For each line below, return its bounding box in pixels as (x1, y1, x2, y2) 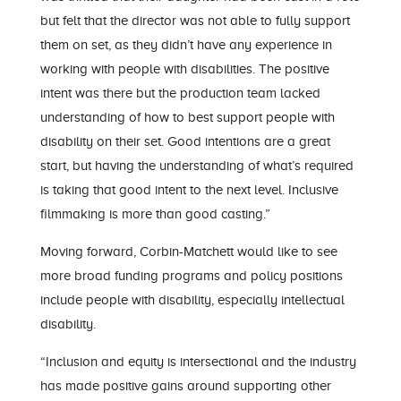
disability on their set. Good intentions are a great (39, 134, 330, 149)
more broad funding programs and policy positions (39, 269, 343, 283)
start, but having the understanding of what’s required (39, 158, 354, 173)
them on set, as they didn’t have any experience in (39, 38, 332, 52)
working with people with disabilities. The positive (39, 62, 329, 76)
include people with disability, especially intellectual (39, 293, 345, 307)
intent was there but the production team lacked (39, 86, 320, 100)
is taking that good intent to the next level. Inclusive (39, 183, 338, 197)
